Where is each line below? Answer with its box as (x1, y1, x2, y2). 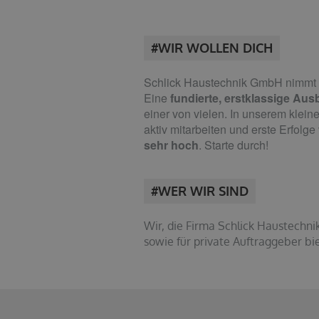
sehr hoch (144, 137, 199, 153)
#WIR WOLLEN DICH (151, 40, 273, 56)
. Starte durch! (199, 137, 268, 153)
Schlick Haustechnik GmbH (144, 74, 283, 90)
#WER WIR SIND (151, 183, 249, 199)
